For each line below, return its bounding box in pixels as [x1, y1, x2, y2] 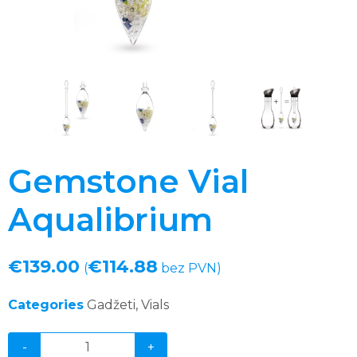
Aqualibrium [8, 199, 213, 239]
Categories [8, 296, 84, 312]
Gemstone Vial [8, 161, 249, 201]
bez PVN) [158, 260, 222, 276]
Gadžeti [87, 296, 135, 312]
